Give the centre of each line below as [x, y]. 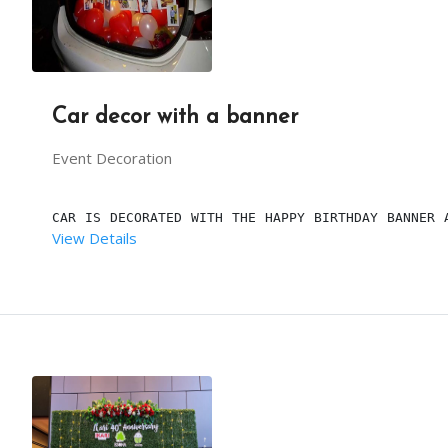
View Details [94, 238]
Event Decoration [112, 158]
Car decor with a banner [175, 117]
